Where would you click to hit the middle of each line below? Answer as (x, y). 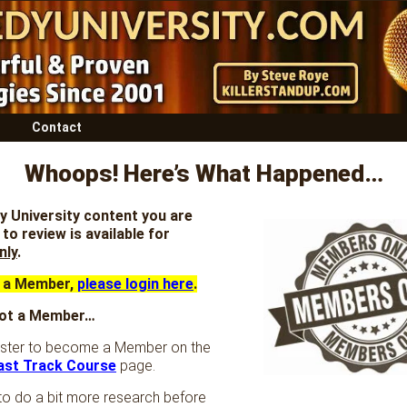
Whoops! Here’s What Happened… (203, 174)
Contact (56, 128)
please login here (135, 284)
